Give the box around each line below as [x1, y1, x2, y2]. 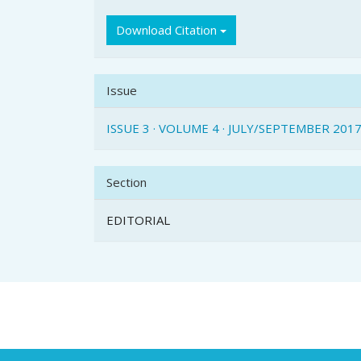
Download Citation [116, 22, 220, 39]
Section [106, 174, 147, 191]
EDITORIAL [106, 212, 170, 229]
